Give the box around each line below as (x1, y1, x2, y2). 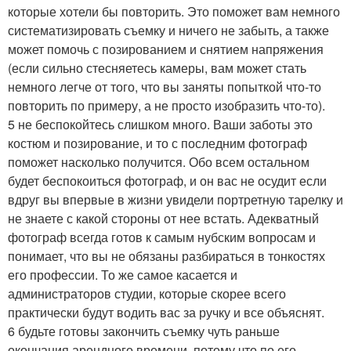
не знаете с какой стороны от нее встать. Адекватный (8, 209, 319, 227)
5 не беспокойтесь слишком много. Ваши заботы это (8, 115, 313, 133)
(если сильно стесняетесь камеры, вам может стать (8, 59, 306, 77)
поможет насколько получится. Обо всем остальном (8, 153, 309, 171)
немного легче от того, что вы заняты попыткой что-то (8, 78, 321, 96)
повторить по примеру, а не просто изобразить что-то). (8, 96, 325, 114)
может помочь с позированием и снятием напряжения (8, 40, 324, 58)
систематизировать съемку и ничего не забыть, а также (8, 21, 329, 39)
